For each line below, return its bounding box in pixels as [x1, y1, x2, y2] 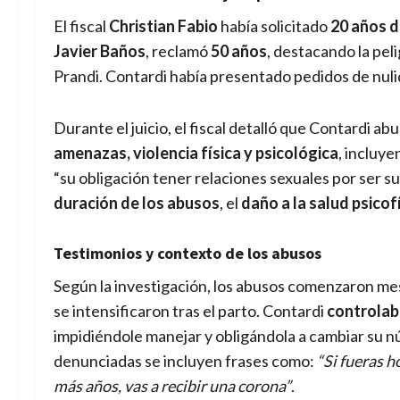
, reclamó [146, 40, 211, 61]
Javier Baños [54, 40, 146, 61]
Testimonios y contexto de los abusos [54, 242, 321, 263]
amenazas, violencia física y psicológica [54, 142, 338, 162]
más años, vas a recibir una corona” [54, 375, 291, 396]
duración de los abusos [54, 192, 220, 212]
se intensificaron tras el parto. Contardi [54, 300, 327, 321]
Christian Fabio [109, 15, 218, 36]
